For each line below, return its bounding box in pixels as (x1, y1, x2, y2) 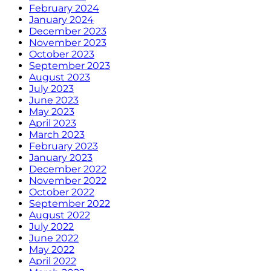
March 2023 (29, 129, 85, 141)
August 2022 (29, 209, 90, 221)
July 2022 (29, 221, 74, 233)
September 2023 (29, 60, 110, 72)
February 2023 (29, 140, 98, 152)
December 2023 (29, 25, 106, 38)
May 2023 (29, 106, 74, 118)
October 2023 (29, 48, 94, 60)
